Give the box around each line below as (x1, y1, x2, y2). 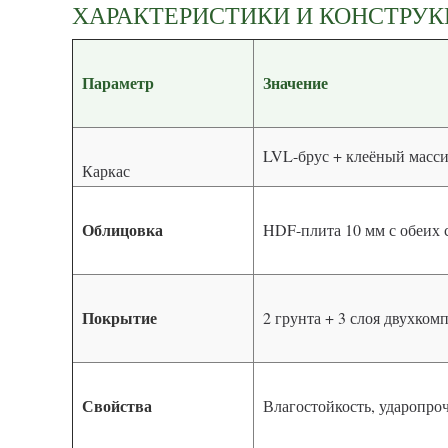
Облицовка (73, 218, 163, 242)
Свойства (73, 394, 152, 418)
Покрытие (73, 306, 157, 330)
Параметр (73, 71, 154, 95)
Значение (254, 71, 328, 95)
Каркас (73, 160, 135, 182)
